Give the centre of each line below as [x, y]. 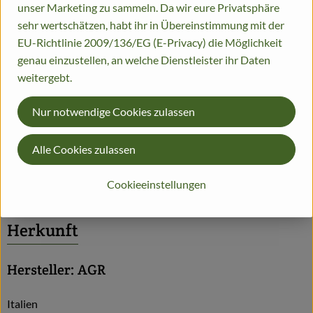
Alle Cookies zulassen [84, 149]
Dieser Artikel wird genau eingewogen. [153, 7]
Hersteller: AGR [56, 269]
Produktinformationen [91, 159]
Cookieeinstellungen [156, 184]
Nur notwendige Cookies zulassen [114, 111]
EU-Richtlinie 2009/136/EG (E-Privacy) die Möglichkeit [150, 42]
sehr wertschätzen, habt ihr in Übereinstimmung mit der [151, 24]
